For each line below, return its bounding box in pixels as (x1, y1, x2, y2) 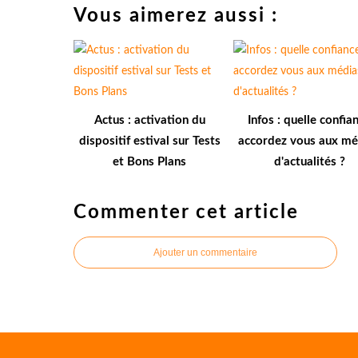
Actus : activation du (93, 113, 205, 126)
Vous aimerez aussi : (74, 6, 278, 26)
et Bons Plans (113, 155, 186, 168)
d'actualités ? (273, 155, 345, 168)
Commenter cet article (74, 202, 299, 222)
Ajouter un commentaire (153, 246, 257, 258)
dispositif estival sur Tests (78, 134, 221, 147)
